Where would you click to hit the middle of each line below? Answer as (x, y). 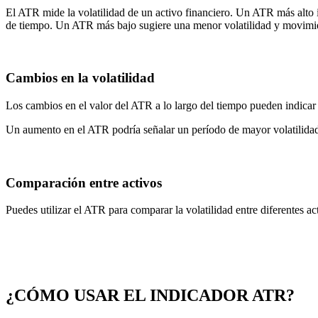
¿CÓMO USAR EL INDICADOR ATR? (150, 296)
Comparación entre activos (84, 182)
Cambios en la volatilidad (80, 78)
